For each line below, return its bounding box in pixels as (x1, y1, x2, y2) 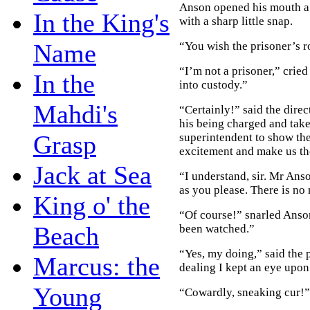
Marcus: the (33, 251, 160, 281)
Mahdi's (33, 99, 118, 129)
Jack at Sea (33, 160, 152, 190)
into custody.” (179, 77, 248, 91)
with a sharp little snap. (179, 14, 293, 28)
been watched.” (179, 221, 255, 235)
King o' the (33, 190, 150, 220)
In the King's (33, 8, 170, 37)
